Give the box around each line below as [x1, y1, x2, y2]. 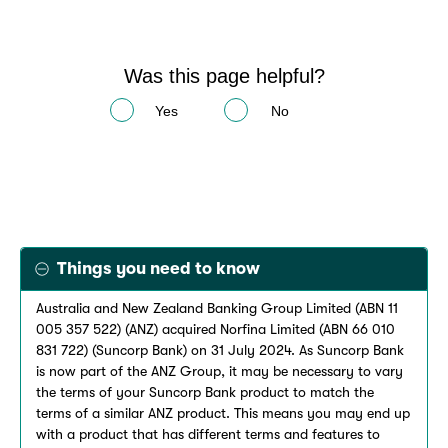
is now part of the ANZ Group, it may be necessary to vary [36, 363, 403, 380]
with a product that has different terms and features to [36, 426, 380, 443]
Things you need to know [57, 258, 260, 278]
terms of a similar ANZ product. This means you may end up [36, 405, 410, 422]
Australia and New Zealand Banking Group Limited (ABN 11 [36, 300, 398, 317]
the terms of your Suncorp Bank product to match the [36, 384, 374, 401]
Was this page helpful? [123, 64, 325, 87]
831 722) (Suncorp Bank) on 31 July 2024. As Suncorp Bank [36, 342, 404, 359]
